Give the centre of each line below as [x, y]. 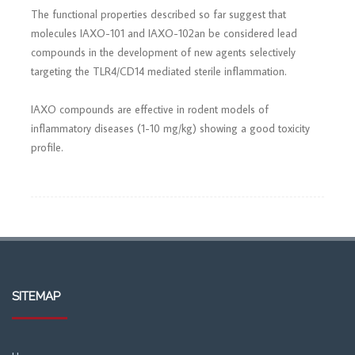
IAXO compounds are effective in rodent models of [150, 109]
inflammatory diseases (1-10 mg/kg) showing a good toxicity [170, 128]
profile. [47, 147]
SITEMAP [36, 296]
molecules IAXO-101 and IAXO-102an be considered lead [164, 33]
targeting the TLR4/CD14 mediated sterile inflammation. [159, 71]
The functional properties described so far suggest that [158, 14]
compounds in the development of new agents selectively [163, 52]
